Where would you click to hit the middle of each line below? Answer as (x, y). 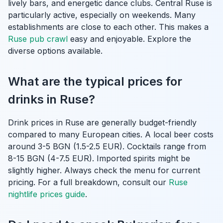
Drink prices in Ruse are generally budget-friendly (102, 122)
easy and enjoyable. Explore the (129, 39)
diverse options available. (55, 51)
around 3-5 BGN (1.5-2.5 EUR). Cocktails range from (107, 146)
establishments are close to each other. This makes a (108, 27)
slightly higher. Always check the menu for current (104, 170)
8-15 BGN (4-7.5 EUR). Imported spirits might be (99, 158)
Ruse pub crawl (38, 39)
